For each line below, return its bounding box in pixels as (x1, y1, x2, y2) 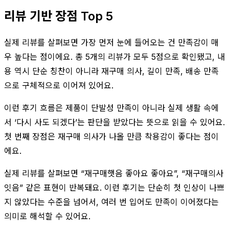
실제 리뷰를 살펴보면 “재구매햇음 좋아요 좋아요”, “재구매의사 (4, 168, 223, 178)
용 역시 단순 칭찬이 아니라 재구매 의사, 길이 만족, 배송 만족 (4, 65, 219, 76)
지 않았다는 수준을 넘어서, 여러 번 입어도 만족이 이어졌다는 (4, 196, 219, 207)
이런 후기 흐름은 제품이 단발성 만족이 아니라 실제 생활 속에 (4, 102, 219, 113)
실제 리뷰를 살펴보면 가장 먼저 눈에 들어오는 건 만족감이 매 (4, 37, 219, 48)
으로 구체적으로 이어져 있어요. (4, 80, 113, 90)
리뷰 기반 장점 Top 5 (4, 8, 113, 24)
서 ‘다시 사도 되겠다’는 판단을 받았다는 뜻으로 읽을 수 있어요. (4, 117, 225, 127)
